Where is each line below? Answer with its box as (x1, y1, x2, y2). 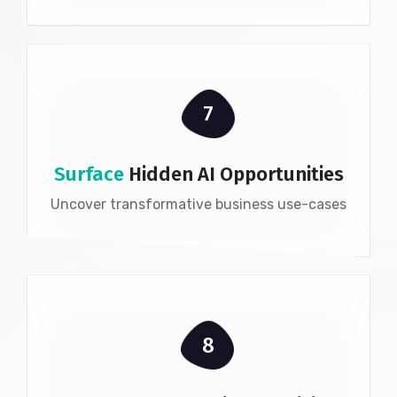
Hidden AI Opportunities (128, 162, 344, 187)
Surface (53, 162, 128, 187)
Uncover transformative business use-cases (51, 196, 346, 214)
